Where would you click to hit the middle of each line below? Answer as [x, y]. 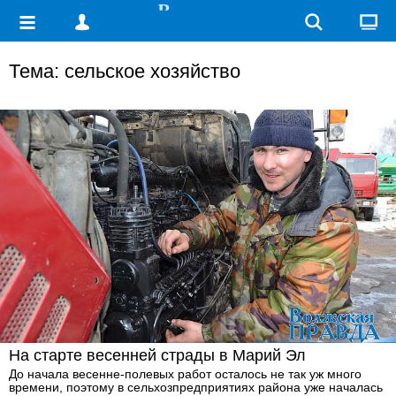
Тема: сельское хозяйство [125, 71]
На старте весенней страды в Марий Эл [157, 355]
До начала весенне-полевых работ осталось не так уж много [185, 373]
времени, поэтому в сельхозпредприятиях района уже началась [196, 387]
